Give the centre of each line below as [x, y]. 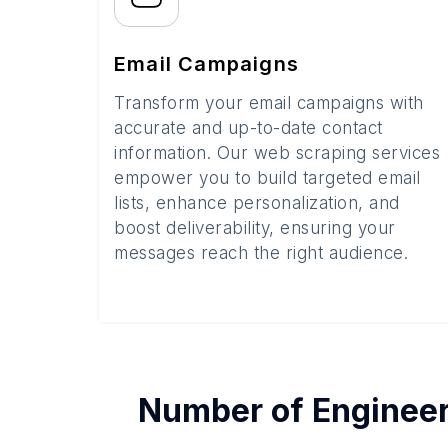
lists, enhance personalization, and [257, 203]
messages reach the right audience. [261, 253]
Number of [224, 410]
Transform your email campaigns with [269, 103]
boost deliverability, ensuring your [255, 228]
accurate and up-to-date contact [248, 128]
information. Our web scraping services [277, 153]
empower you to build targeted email [267, 178]
